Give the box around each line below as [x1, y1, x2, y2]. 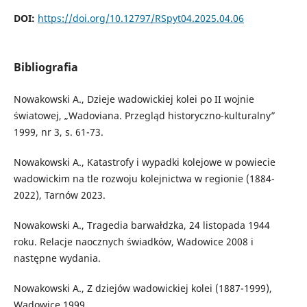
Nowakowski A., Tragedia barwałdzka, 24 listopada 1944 [13, 218, 270, 232]
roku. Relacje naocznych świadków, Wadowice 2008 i [13, 234, 254, 248]
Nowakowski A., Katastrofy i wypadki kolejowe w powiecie [13, 155, 275, 169]
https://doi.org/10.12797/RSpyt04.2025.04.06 [37, 12, 244, 25]
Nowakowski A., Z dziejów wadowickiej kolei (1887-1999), [13, 281, 272, 295]
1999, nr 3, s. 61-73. [13, 125, 103, 138]
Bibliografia [13, 59, 78, 75]
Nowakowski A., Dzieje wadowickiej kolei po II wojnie [13, 92, 254, 106]
